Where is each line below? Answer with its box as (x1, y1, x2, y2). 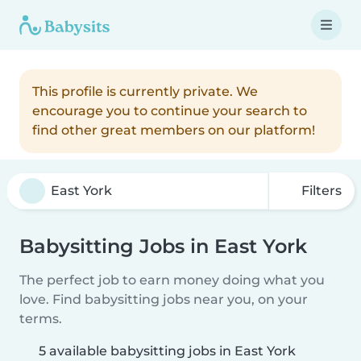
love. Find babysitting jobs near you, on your (19, 292, 308, 307)
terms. (19, 311, 62, 326)
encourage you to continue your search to (32, 103, 307, 118)
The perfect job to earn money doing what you (19, 272, 325, 288)
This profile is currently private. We (32, 84, 258, 99)
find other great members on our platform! (32, 122, 315, 138)
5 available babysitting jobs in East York (39, 343, 296, 359)
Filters (298, 183, 342, 198)
